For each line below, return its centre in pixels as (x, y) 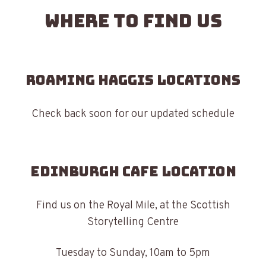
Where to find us (133, 21)
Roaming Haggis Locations (133, 80)
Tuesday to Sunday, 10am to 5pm (133, 254)
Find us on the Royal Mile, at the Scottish (133, 206)
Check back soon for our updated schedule (133, 115)
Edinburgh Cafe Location (133, 171)
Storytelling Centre (133, 223)
